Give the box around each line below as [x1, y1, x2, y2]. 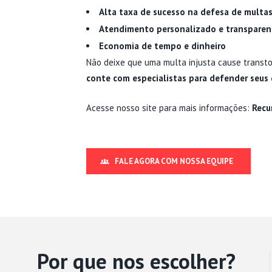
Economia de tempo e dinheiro [98, 40, 226, 52]
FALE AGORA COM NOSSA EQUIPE [114, 156, 233, 166]
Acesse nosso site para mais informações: [86, 102, 252, 114]
